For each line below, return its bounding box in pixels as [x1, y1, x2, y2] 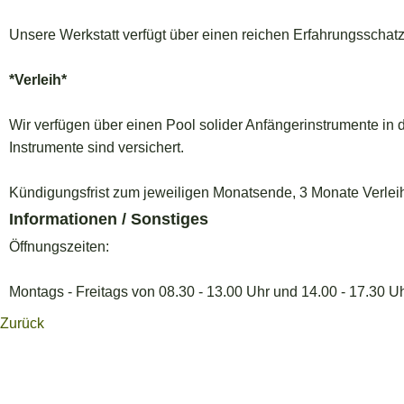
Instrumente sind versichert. [9, 140, 184, 156]
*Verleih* [9, 72, 67, 88]
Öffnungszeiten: [9, 239, 109, 255]
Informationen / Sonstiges [9, 210, 208, 229]
